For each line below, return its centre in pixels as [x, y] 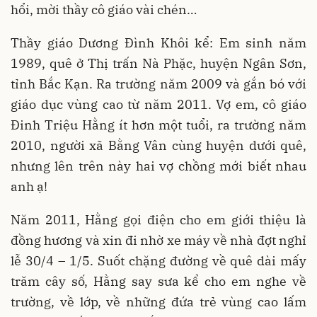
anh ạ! [30, 186]
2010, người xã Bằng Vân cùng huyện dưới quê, [158, 145]
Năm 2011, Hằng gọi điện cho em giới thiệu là [158, 219]
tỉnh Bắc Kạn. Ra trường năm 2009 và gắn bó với [158, 83]
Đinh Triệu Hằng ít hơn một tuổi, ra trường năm [158, 125]
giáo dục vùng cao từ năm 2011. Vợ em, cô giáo [158, 104]
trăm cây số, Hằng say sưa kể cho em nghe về [158, 281]
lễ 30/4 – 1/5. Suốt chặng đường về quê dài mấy [158, 260]
